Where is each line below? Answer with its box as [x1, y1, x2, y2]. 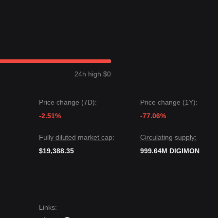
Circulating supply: [140, 133, 197, 141]
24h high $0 [74, 70, 111, 78]
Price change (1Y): [140, 98, 198, 106]
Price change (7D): [39, 98, 97, 106]
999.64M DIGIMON [140, 147, 200, 155]
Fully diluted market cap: [39, 133, 114, 141]
